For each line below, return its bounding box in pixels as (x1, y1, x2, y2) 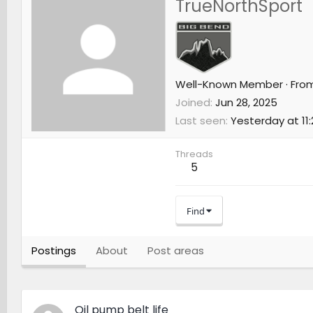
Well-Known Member (175, 77, 283, 92)
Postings (31, 243, 76, 259)
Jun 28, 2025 (214, 95, 277, 110)
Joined (175, 95, 210, 110)
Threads (175, 148, 213, 161)
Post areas (147, 243, 204, 259)
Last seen (175, 113, 226, 129)
